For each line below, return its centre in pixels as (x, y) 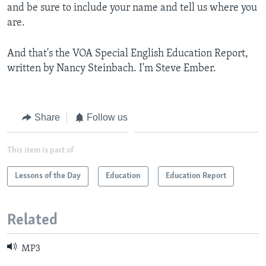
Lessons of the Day (48, 176)
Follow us (107, 117)
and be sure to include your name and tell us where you (132, 8)
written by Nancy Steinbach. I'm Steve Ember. (112, 68)
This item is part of (40, 151)
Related (32, 221)
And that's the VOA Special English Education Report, (128, 53)
